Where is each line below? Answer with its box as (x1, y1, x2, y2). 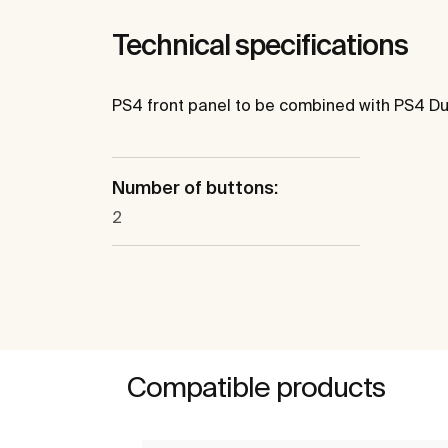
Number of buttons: (112, 177, 278, 199)
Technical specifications (112, 29, 408, 61)
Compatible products (127, 371, 385, 403)
